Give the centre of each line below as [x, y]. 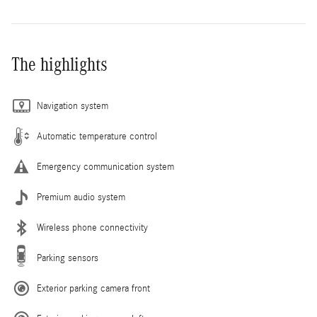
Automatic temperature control [97, 136]
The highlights [59, 64]
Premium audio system [81, 197]
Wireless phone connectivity [92, 227]
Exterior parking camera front [93, 288]
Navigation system [73, 106]
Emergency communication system [105, 167]
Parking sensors [68, 258]
